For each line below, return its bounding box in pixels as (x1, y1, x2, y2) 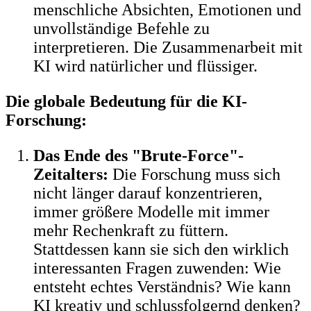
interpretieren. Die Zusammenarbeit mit (33, 37, 303, 56)
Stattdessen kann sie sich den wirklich (33, 239, 289, 258)
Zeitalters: (33, 165, 108, 183)
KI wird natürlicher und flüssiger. (33, 56, 258, 75)
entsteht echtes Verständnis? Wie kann (33, 277, 291, 296)
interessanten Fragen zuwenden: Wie (33, 258, 281, 277)
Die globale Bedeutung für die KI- (6, 92, 247, 110)
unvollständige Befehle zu (33, 19, 210, 37)
